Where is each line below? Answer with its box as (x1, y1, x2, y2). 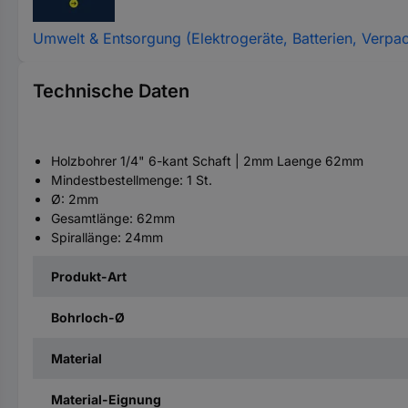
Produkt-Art (51, 269, 127, 284)
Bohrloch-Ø (51, 310, 125, 325)
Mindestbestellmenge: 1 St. (51, 172, 212, 188)
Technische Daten (33, 80, 189, 102)
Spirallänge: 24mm (51, 229, 163, 245)
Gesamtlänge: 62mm (51, 210, 175, 226)
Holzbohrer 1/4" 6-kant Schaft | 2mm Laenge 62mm (51, 153, 363, 168)
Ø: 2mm (51, 191, 98, 207)
